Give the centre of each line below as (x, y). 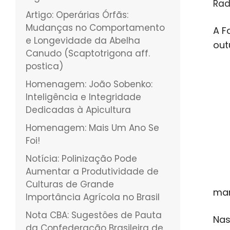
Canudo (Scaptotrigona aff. (88, 53)
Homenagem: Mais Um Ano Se (92, 128)
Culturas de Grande (70, 184)
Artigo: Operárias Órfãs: (77, 15)
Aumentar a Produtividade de (92, 171)
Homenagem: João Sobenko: (89, 84)
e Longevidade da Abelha (83, 40)
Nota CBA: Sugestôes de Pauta (94, 215)
